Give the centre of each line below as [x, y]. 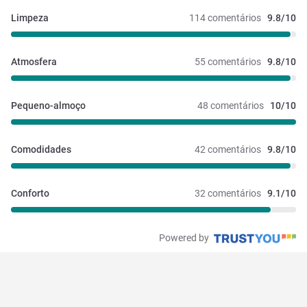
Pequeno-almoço [48, 106]
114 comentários [225, 18]
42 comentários [228, 150]
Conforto [30, 194]
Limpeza [30, 18]
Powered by [185, 238]
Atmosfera [34, 62]
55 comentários [228, 62]
